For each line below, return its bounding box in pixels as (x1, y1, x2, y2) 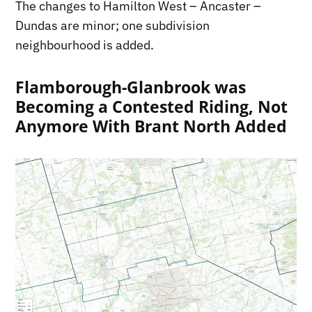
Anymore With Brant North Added (15, 115, 288, 138)
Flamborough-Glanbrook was (15, 76, 247, 99)
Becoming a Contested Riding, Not (15, 95, 288, 118)
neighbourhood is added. (15, 37, 155, 54)
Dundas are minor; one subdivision (15, 17, 210, 34)
